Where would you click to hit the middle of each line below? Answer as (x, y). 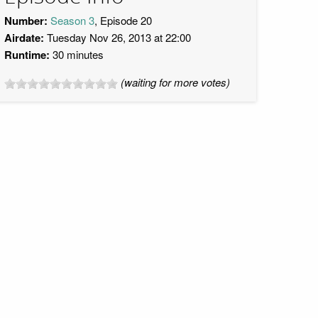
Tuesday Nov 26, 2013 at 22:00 (117, 37)
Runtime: (27, 55)
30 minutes (77, 54)
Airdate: (24, 38)
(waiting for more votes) (175, 82)
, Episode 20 (123, 20)
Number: (26, 21)
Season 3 (72, 20)
